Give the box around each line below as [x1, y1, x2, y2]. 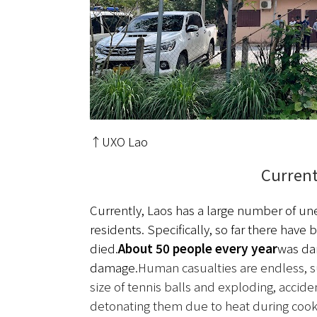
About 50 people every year [118, 238, 277, 257]
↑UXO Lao [90, 132, 148, 150]
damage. [90, 258, 138, 276]
